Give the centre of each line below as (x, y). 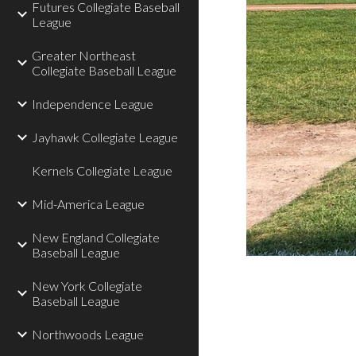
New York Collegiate (87, 286)
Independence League (93, 104)
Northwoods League (88, 334)
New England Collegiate (96, 237)
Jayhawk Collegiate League (105, 137)
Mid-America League (88, 204)
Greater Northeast (84, 55)
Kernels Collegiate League (102, 170)
